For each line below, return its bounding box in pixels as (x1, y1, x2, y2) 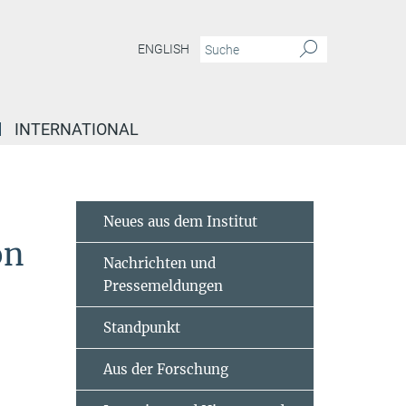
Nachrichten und (102, 255, 216, 272)
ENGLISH (138, 42, 189, 57)
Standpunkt (102, 319, 180, 336)
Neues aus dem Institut (102, 213, 257, 230)
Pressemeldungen (102, 277, 223, 295)
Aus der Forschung (102, 361, 228, 378)
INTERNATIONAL (14, 120, 139, 139)
